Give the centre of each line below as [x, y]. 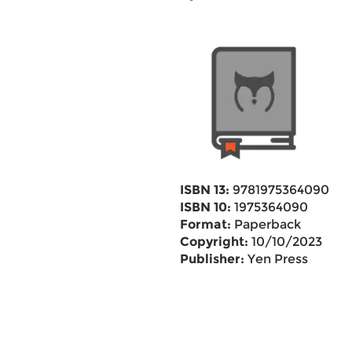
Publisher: [212, 259]
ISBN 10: [205, 207]
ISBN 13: [204, 190]
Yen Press [276, 259]
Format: [205, 224]
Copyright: [214, 242]
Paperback [266, 224]
